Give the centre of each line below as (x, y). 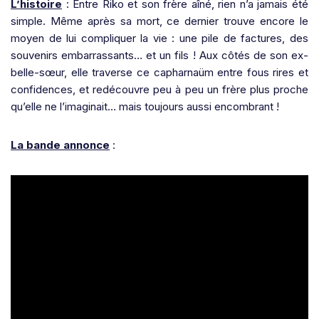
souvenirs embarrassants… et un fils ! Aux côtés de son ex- (159, 56)
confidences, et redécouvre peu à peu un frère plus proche (159, 90)
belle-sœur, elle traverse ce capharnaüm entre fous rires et (159, 73)
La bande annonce (60, 145)
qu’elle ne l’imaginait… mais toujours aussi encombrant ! (145, 107)
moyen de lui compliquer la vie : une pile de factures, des (159, 38)
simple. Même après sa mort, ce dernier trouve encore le (159, 21)
